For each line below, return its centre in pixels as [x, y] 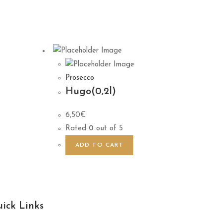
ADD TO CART [99, 145]
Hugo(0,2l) [90, 92]
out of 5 [108, 129]
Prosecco [80, 78]
